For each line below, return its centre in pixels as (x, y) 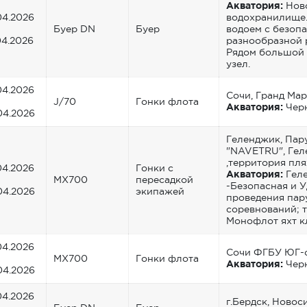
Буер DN (74, 28)
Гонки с (155, 168)
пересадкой (164, 179)
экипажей (160, 191)
